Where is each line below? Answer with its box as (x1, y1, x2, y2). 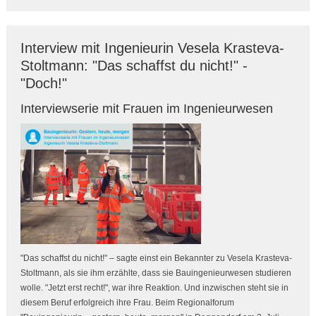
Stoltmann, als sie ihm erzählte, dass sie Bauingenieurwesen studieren (20, 268, 291, 279)
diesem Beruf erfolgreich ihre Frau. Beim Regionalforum (20, 298, 234, 308)
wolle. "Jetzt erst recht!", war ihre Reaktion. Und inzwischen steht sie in (20, 283, 288, 293)
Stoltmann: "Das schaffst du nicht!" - (20, 58, 248, 74)
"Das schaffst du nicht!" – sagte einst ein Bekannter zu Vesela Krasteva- (20, 253, 292, 264)
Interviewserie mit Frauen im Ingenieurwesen (20, 102, 273, 116)
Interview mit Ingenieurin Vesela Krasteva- (20, 40, 284, 56)
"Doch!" (20, 75, 67, 92)
